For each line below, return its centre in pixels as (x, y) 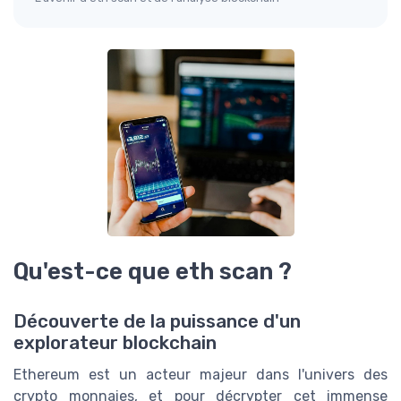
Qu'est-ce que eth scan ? (153, 271)
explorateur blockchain (115, 343)
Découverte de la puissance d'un (157, 322)
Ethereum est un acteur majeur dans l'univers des (200, 375)
